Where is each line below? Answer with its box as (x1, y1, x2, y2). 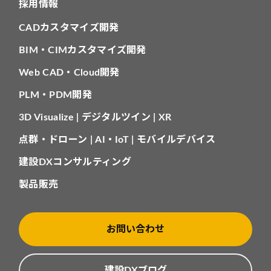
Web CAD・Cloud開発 (19, 68, 120, 78)
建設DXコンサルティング (19, 157, 131, 168)
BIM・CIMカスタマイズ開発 (19, 45, 146, 56)
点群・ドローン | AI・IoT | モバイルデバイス (19, 135, 216, 145)
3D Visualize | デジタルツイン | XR (19, 113, 172, 123)
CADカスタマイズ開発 (19, 23, 119, 33)
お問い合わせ (106, 224, 165, 235)
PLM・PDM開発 (19, 90, 92, 100)
